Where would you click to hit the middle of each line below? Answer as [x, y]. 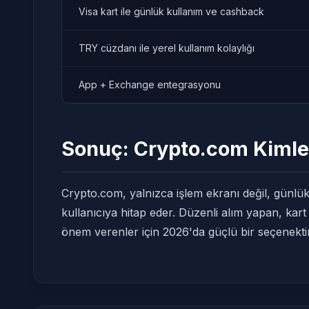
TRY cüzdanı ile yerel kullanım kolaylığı [167, 48]
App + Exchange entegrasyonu [150, 84]
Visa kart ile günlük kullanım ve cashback [171, 11]
